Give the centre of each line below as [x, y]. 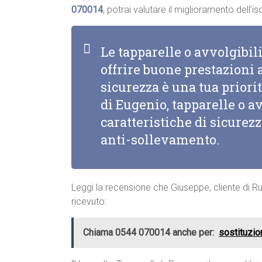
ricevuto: [89, 202]
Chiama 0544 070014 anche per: [149, 233]
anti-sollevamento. [160, 140]
